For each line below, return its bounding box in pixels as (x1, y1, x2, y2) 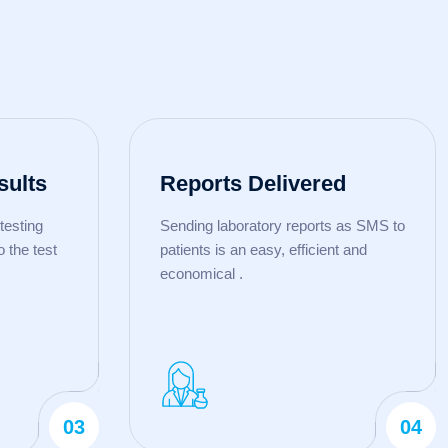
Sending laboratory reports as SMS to (159, 217, 405, 235)
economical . (159, 265, 243, 283)
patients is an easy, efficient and (159, 241, 367, 259)
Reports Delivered (159, 171, 346, 197)
